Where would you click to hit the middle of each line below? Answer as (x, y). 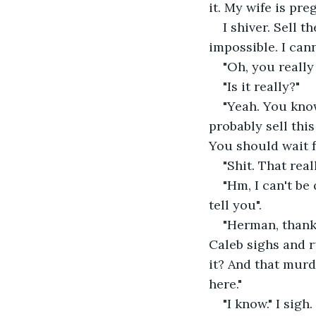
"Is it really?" (261, 86)
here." (225, 284)
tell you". (235, 205)
